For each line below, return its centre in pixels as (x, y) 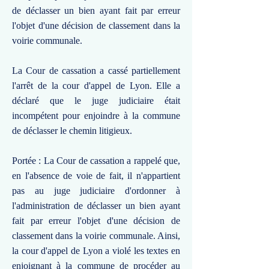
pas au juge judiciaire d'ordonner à (96, 191)
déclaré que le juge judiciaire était (96, 101)
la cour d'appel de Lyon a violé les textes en (96, 251)
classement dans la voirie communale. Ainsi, (96, 236)
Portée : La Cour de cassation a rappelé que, (96, 161)
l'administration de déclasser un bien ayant (96, 206)
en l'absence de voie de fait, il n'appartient (96, 176)
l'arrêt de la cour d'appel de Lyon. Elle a (96, 86)
